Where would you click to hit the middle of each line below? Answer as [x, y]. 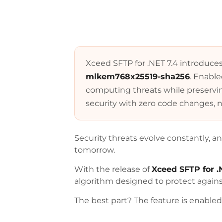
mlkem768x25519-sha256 [138, 77]
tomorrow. [95, 150]
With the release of [113, 169]
